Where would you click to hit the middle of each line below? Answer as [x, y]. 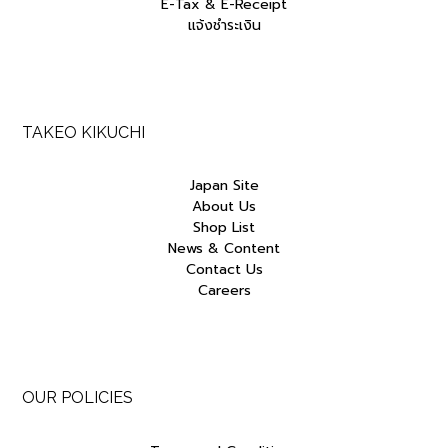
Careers [224, 291]
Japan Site [224, 186]
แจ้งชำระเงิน [224, 25]
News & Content [224, 249]
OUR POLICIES [77, 398]
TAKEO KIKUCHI [83, 133]
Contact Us [224, 270]
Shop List [224, 228]
